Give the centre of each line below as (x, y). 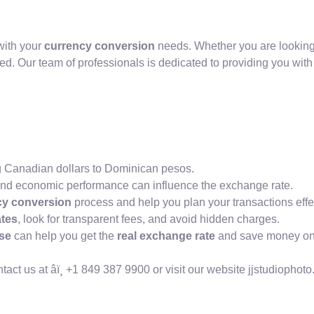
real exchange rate (166, 235)
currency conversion (100, 46)
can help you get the (64, 235)
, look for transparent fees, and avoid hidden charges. (149, 219)
